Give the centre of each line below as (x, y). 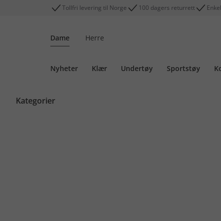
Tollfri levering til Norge (94, 8)
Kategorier (36, 101)
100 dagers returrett (167, 8)
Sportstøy (184, 68)
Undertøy (137, 68)
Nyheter (64, 68)
